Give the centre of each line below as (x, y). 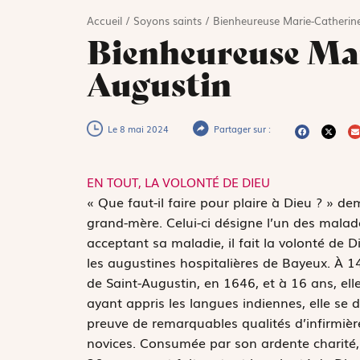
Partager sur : (242, 129)
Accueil (104, 21)
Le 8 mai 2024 (138, 129)
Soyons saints (167, 21)
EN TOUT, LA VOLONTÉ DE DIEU (178, 182)
